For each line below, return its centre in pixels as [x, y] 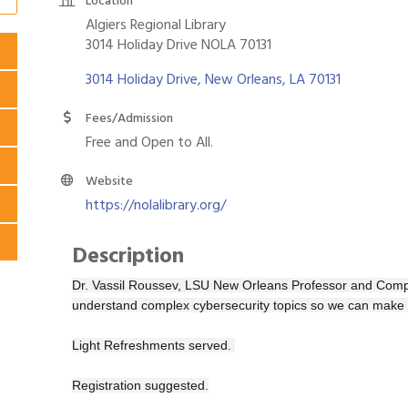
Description [128, 255]
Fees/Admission [129, 118]
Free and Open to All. [149, 142]
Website [109, 181]
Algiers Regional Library [156, 25]
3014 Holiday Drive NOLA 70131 [178, 45]
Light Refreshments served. [153, 345]
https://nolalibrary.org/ [156, 205]
